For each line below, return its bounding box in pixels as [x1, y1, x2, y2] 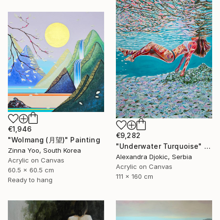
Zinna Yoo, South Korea [8, 146, 81, 155]
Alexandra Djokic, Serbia [116, 152, 192, 161]
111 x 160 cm [116, 172, 153, 180]
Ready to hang [8, 176, 53, 184]
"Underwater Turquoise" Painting [204, 141, 211, 150]
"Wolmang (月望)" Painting [8, 136, 100, 144]
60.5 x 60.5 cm [8, 166, 54, 174]
